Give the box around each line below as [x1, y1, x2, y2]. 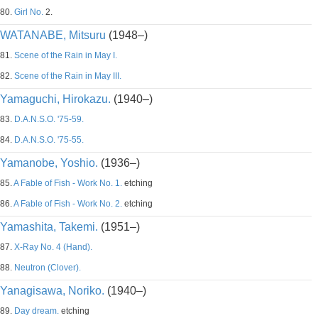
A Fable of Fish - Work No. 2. [13, 199, 122, 209]
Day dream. [14, 306, 59, 316]
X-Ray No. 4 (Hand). [14, 242, 92, 252]
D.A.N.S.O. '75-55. [14, 135, 84, 145]
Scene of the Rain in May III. [14, 71, 121, 81]
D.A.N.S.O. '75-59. [14, 114, 84, 124]
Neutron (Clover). [14, 263, 81, 273]
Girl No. [14, 7, 43, 17]
